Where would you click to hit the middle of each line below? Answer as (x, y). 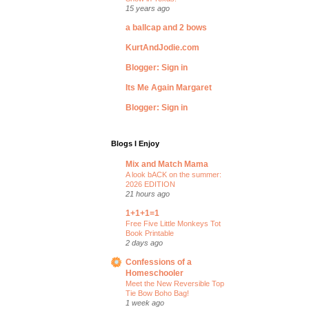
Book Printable (150, 233)
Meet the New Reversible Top (175, 283)
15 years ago (148, 8)
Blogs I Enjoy (135, 143)
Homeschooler (154, 273)
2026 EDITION (150, 184)
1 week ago (145, 303)
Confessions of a (159, 262)
